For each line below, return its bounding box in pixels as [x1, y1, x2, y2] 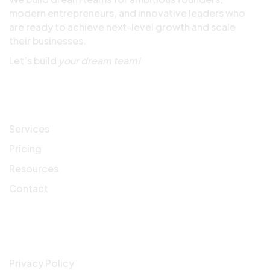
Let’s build [9, 54, 58, 67]
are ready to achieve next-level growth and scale [9, 20, 236, 33]
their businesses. [9, 34, 86, 47]
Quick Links [9, 92, 77, 108]
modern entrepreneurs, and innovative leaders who [9, 6, 245, 19]
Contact [9, 181, 48, 195]
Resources [9, 162, 58, 175]
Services [9, 122, 49, 135]
